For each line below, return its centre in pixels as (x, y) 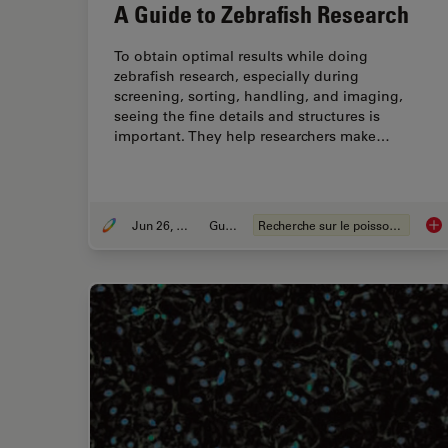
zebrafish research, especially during (236, 76)
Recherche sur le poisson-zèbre (395, 225)
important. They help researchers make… (252, 136)
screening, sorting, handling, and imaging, (258, 96)
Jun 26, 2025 (181, 225)
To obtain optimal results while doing (241, 56)
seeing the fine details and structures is (247, 116)
